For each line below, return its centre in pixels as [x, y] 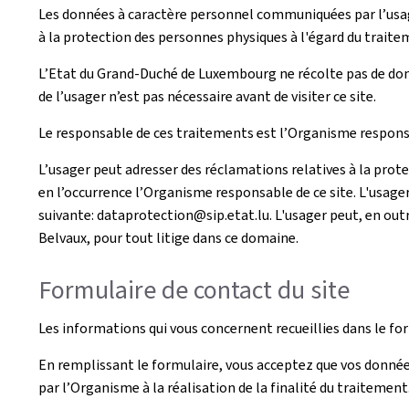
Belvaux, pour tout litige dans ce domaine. [168, 238]
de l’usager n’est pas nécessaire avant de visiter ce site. [207, 96]
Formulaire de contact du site [194, 290]
